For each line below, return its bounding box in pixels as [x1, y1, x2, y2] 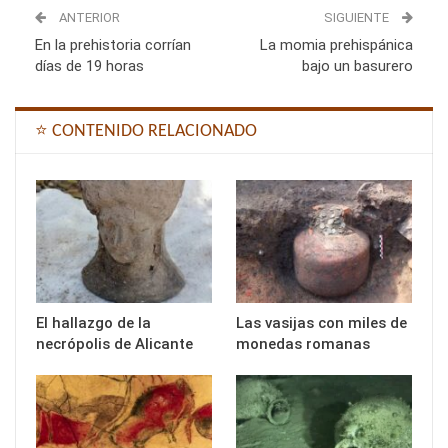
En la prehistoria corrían [35, 35, 191, 54]
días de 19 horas [35, 56, 144, 75]
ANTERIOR [56, 9, 120, 25]
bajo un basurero [302, 56, 413, 75]
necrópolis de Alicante [36, 334, 193, 353]
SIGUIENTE [324, 9, 392, 25]
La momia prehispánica [260, 35, 413, 54]
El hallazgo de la [36, 313, 151, 332]
